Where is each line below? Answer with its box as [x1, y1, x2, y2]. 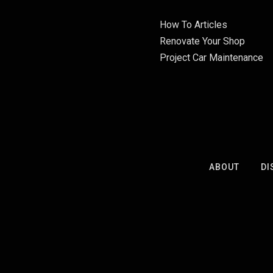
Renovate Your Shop [160, 35, 245, 47]
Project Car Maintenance [160, 52, 263, 63]
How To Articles [160, 19, 227, 30]
